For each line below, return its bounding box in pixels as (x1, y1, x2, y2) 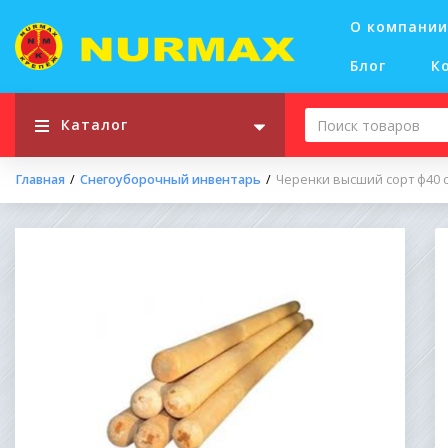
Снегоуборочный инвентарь (80, 171, 262, 188)
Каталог (61, 115, 128, 134)
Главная (15, 171, 65, 188)
